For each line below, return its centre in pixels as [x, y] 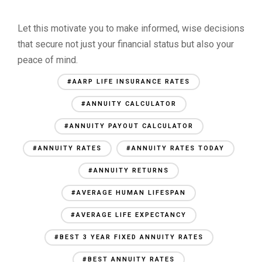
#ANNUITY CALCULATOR [129, 104]
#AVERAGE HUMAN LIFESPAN [129, 193]
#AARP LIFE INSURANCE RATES [129, 82]
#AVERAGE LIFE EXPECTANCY [129, 215]
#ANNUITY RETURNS [129, 170]
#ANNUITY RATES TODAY [175, 148]
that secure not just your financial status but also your [126, 44]
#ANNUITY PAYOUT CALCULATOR [129, 126]
